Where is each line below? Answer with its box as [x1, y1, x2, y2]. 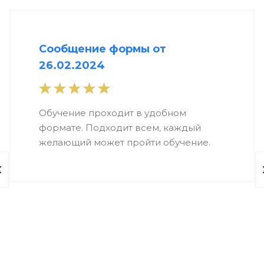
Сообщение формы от [39, 42, 166, 56]
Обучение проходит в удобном [39, 107, 186, 119]
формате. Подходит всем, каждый [39, 122, 201, 134]
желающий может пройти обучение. [39, 137, 210, 148]
